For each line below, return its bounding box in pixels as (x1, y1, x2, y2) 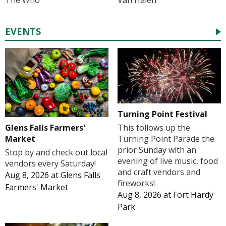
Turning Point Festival (117, 108, 207, 120)
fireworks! (117, 177, 155, 189)
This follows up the (117, 122, 190, 133)
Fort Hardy (173, 189, 213, 200)
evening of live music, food (117, 155, 218, 166)
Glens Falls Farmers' (5, 122, 85, 133)
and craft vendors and (117, 166, 200, 178)
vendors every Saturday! (5, 157, 96, 169)
